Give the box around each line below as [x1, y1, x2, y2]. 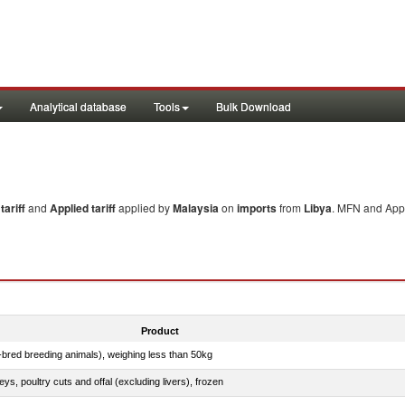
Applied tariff [50, 200, 118, 216]
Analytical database [30, 99, 127, 114]
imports [237, 200, 277, 216]
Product [140, 325, 179, 336]
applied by [118, 200, 173, 215]
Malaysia [173, 200, 219, 216]
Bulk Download [216, 99, 291, 114]
